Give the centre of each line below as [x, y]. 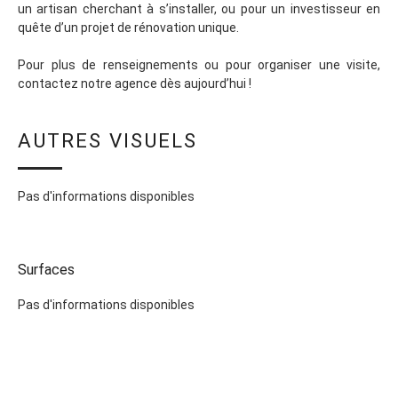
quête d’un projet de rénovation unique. [128, 28]
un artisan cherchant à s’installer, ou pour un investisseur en [199, 9]
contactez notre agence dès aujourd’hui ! [135, 84]
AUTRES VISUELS [107, 140]
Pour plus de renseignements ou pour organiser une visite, [199, 65]
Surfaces [46, 270]
